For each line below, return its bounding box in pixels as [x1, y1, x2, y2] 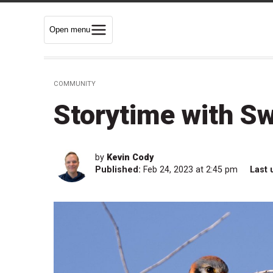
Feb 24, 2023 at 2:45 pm [143, 165, 240, 175]
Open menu [49, 24, 90, 34]
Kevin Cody [107, 152, 154, 163]
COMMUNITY [54, 80, 96, 88]
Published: [95, 165, 141, 175]
